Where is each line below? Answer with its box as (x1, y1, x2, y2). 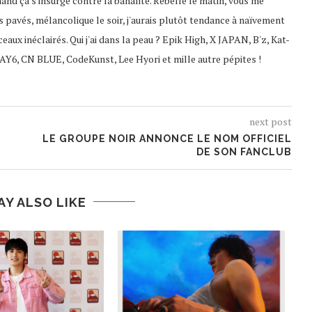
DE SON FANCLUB (196, 146, 292, 157)
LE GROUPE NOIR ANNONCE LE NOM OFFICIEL (42, 132, 292, 144)
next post (249, 114, 292, 128)
